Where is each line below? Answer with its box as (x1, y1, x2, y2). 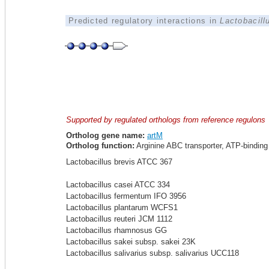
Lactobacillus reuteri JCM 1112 (66, 214, 172, 223)
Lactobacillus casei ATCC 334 (66, 180, 170, 189)
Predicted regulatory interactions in (68, 16, 220, 25)
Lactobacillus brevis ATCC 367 (66, 157, 172, 166)
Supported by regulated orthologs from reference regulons (66, 115, 265, 124)
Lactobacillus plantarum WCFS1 (66, 203, 178, 212)
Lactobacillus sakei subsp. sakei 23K (66, 237, 196, 246)
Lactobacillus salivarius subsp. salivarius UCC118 (66, 249, 239, 258)
